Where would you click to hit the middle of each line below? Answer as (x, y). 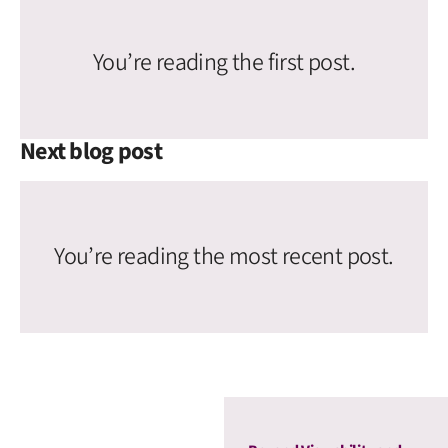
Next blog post (91, 151)
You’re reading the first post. (224, 63)
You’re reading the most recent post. (224, 257)
